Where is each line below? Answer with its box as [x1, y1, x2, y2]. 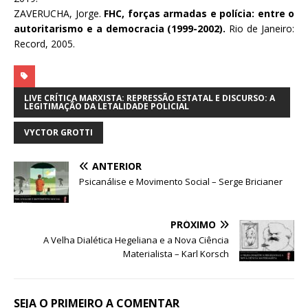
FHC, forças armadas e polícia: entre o [104, 7, 294, 21]
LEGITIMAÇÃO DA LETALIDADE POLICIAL [24, 100, 189, 113]
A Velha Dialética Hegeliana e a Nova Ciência [43, 234, 229, 247]
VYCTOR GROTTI [24, 126, 93, 139]
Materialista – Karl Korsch [123, 247, 229, 261]
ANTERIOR [92, 159, 142, 173]
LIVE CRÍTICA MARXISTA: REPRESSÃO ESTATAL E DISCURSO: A [24, 92, 275, 104]
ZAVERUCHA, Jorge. [14, 7, 104, 21]
